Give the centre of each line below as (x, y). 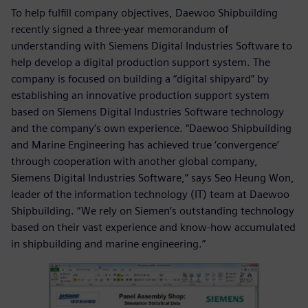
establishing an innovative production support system (140, 95)
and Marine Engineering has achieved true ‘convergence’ (145, 144)
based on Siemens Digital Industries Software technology (147, 111)
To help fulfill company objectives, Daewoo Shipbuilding (144, 12)
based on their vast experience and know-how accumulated (153, 227)
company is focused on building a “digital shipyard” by (140, 78)
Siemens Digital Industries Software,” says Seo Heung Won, (153, 177)
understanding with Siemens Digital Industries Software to (152, 45)
